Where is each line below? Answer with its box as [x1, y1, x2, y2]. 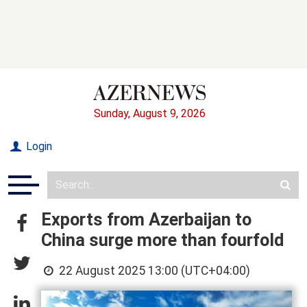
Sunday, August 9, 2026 [93, 106, 206, 120]
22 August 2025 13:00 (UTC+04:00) [56, 263, 251, 278]
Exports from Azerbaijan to [41, 209, 251, 230]
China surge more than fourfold [41, 230, 284, 250]
